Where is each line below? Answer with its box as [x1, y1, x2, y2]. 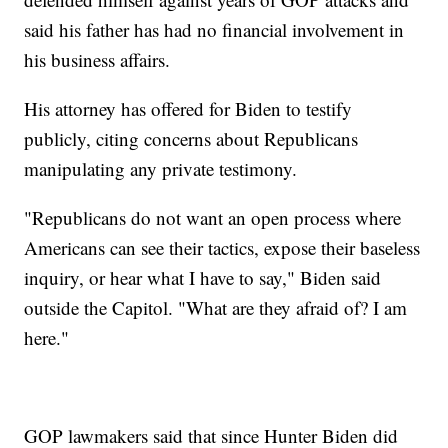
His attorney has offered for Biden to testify [24, 95, 353, 121]
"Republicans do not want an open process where [24, 204, 402, 230]
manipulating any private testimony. [24, 155, 298, 181]
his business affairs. [24, 46, 171, 72]
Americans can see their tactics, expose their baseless [24, 234, 421, 260]
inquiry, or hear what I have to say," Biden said [24, 264, 382, 290]
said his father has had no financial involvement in [24, 16, 405, 42]
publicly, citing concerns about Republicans [24, 125, 359, 151]
